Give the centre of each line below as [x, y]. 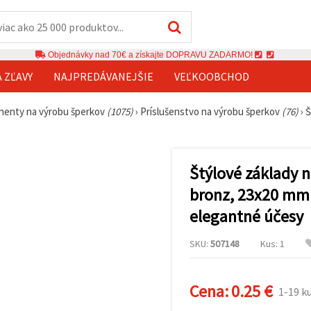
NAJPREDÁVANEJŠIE [103, 76]
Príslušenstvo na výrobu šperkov [211, 111]
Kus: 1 [272, 243]
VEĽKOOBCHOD [212, 76]
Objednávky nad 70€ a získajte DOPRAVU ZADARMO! [150, 54]
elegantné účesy [246, 216]
